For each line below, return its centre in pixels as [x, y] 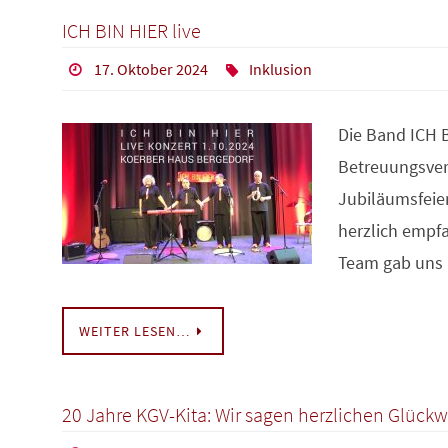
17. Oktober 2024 [150, 69]
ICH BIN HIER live [131, 31]
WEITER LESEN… [135, 331]
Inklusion [281, 69]
